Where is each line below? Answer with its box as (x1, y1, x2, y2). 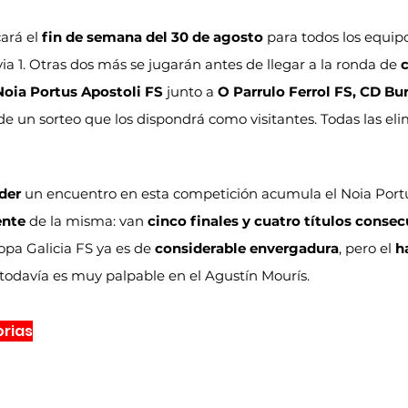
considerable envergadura (155, 239, 339, 257)
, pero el (339, 239, 395, 257)
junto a (163, 82, 218, 100)
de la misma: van (25, 211, 148, 229)
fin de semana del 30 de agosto (42, 27, 263, 46)
